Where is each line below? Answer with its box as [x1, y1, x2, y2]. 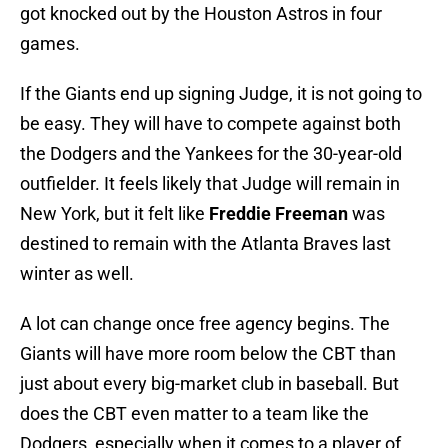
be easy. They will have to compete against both [20, 113, 401, 135]
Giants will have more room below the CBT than [20, 343, 396, 365]
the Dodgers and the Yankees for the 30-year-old [20, 143, 402, 165]
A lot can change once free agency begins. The [20, 313, 390, 335]
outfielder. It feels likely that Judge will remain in [20, 173, 400, 195]
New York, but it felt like [20, 203, 209, 225]
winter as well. [20, 263, 134, 285]
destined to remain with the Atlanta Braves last [20, 233, 391, 255]
